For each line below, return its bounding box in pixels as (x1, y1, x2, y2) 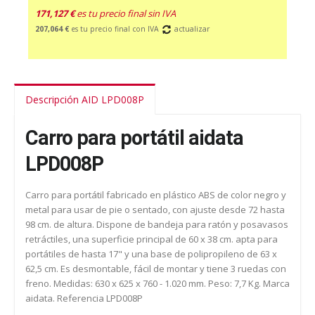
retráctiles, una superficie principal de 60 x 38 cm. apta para (25, 232, 278, 245)
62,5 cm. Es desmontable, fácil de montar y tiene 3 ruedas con (25, 262, 286, 275)
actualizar (172, 23, 210, 34)
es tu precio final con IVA (71, 23, 161, 34)
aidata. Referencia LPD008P (25, 291, 143, 304)
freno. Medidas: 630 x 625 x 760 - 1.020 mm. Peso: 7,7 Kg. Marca (25, 276, 290, 290)
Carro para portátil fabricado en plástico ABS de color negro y (25, 188, 286, 201)
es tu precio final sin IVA (77, 6, 176, 20)
